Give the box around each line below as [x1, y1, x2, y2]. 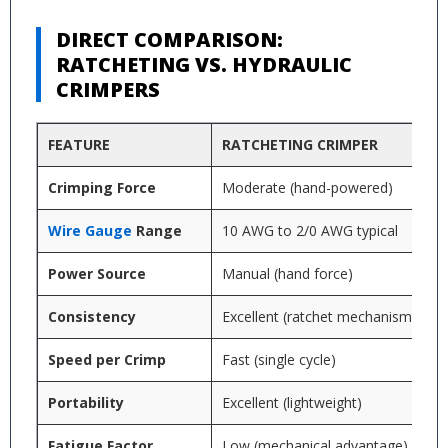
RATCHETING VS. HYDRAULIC [56, 51, 352, 78]
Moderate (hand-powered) [222, 178, 393, 197]
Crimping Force [48, 178, 156, 197]
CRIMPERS [56, 76, 160, 103]
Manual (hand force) [222, 264, 353, 283]
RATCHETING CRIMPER [222, 135, 378, 154]
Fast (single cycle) [222, 350, 336, 369]
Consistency [48, 307, 136, 326]
